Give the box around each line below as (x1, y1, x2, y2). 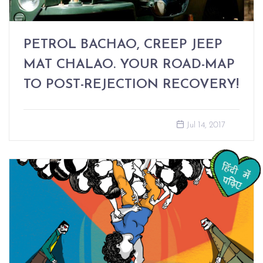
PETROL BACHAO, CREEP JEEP (23, 38, 222, 52)
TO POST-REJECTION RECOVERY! (23, 78, 239, 92)
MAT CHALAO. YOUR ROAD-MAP (23, 58, 235, 72)
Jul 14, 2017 (187, 121, 225, 130)
